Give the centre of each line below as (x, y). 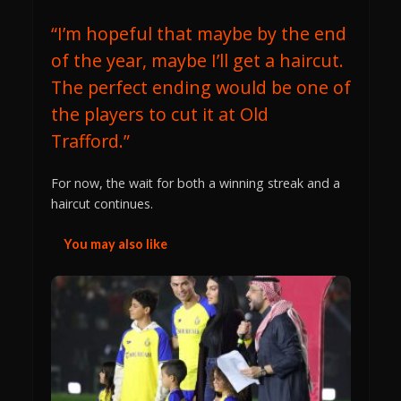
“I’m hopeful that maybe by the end (198, 33)
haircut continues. (102, 203)
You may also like (115, 244)
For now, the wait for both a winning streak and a (195, 183)
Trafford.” (90, 141)
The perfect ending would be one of (200, 87)
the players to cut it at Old (159, 114)
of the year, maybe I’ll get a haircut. (197, 60)
